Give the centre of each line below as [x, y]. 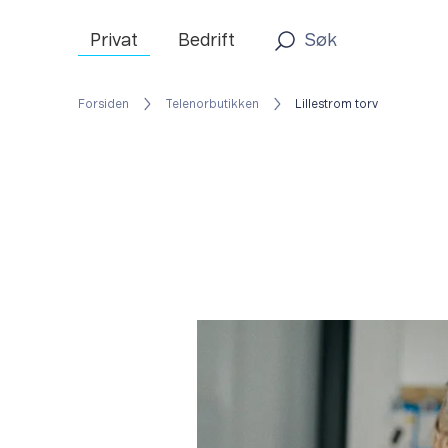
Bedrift [206, 40]
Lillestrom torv [336, 104]
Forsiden [103, 104]
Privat [114, 40]
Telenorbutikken [212, 104]
